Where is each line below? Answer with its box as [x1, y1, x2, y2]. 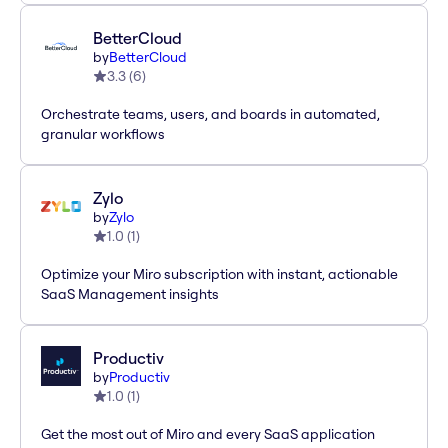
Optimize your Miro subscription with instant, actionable [41, 265, 398, 284]
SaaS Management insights [41, 285, 219, 304]
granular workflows [41, 125, 165, 144]
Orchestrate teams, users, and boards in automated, [41, 105, 380, 124]
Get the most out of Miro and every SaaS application [41, 425, 375, 444]
